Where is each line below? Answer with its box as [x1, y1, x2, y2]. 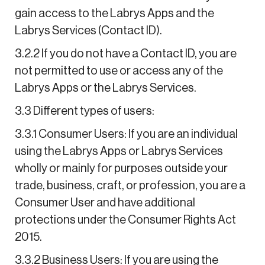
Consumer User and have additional [14, 196, 195, 209]
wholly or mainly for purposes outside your [14, 162, 228, 174]
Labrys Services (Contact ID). [14, 24, 166, 37]
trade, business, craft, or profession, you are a [14, 179, 245, 192]
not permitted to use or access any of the [14, 64, 223, 77]
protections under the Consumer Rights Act [14, 214, 236, 226]
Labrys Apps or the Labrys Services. [14, 82, 196, 94]
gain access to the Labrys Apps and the [14, 7, 214, 20]
